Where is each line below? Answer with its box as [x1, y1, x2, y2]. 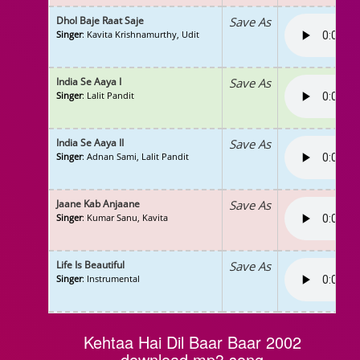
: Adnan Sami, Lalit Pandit [82, 150, 189, 162]
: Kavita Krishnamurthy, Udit [82, 28, 199, 40]
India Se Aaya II [56, 136, 124, 149]
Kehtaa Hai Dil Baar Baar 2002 [83, 330, 301, 354]
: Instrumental [82, 272, 140, 284]
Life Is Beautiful [56, 258, 125, 272]
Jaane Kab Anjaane [56, 197, 140, 211]
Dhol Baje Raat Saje [56, 14, 144, 27]
